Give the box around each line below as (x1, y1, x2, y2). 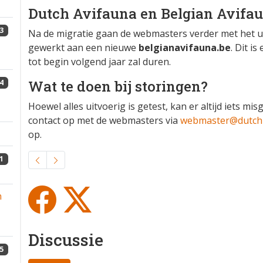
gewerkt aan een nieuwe (28, 41, 139, 54)
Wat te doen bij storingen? (28, 77, 208, 96)
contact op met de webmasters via (28, 114, 180, 127)
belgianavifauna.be (139, 41, 231, 54)
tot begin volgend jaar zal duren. (28, 55, 171, 68)
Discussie (28, 229, 103, 251)
